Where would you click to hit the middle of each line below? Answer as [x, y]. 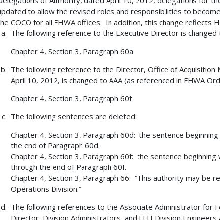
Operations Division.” [46, 189]
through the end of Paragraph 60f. [68, 167]
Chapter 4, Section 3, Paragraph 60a [72, 51]
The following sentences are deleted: [73, 117]
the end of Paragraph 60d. [55, 146]
